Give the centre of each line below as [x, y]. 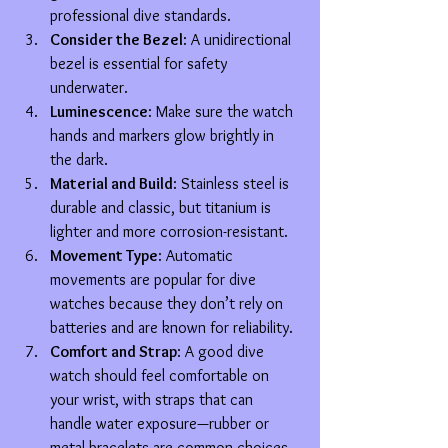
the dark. [79, 159]
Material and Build [111, 183]
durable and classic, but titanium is [162, 207]
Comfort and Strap [113, 351]
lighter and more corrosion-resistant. [169, 231]
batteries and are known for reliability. [171, 327]
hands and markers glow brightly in [164, 135]
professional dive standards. [140, 15]
